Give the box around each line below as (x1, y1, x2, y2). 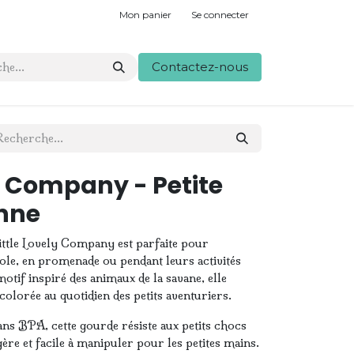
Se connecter (191, 8, 249, 21)
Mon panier (119, 8, 171, 21)
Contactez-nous (152, 59, 248, 74)
